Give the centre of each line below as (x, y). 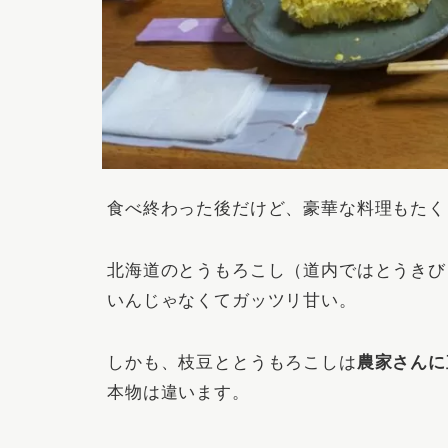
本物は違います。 (178, 392)
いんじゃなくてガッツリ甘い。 (232, 300)
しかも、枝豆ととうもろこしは (232, 362)
